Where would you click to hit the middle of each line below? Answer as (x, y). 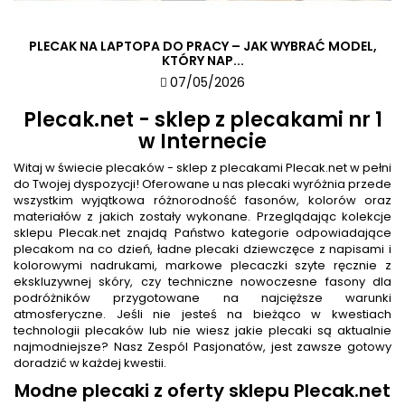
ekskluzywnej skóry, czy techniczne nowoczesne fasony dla (202, 281)
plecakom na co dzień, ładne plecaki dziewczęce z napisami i (202, 249)
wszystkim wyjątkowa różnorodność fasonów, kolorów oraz (202, 200)
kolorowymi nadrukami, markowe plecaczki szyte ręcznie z (202, 265)
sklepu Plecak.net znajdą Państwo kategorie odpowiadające (202, 232)
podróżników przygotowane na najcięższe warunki (202, 297)
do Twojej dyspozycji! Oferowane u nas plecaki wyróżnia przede (202, 184)
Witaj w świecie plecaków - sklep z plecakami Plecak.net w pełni (202, 167)
